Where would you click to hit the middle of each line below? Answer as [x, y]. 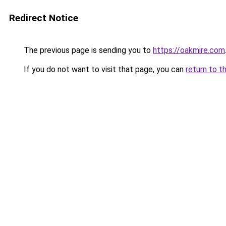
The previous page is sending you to [87, 50]
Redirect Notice [44, 18]
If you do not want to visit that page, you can [104, 69]
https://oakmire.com [189, 50]
